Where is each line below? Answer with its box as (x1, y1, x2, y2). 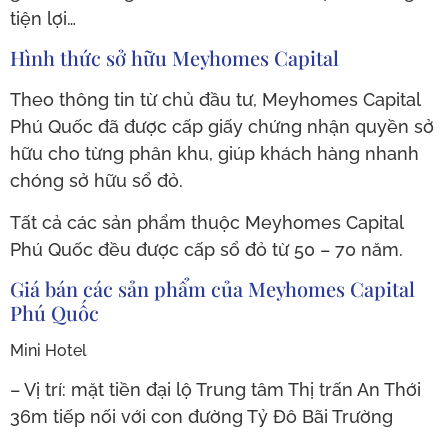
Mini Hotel (10, 341, 87, 361)
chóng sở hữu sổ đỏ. (10, 170, 183, 192)
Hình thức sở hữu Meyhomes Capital (10, 44, 339, 72)
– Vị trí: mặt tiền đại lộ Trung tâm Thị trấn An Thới (10, 379, 421, 401)
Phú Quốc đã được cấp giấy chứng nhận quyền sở (10, 116, 434, 138)
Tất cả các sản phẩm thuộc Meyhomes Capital (10, 211, 403, 233)
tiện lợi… (10, 8, 76, 30)
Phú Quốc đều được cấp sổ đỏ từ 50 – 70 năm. (10, 238, 403, 260)
